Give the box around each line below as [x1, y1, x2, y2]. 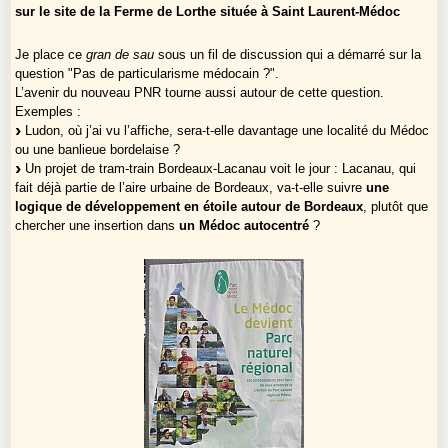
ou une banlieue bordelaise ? [15, 141, 181, 157]
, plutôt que [363, 198, 429, 214]
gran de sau [86, 46, 155, 62]
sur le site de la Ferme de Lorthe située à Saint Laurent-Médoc [15, 3, 401, 19]
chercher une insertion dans [15, 217, 180, 233]
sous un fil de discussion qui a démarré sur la [154, 46, 422, 62]
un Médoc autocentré [179, 217, 310, 233]
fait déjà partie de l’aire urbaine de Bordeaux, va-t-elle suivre [15, 179, 367, 195]
